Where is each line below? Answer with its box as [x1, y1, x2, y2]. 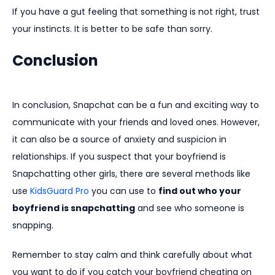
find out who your [158, 185, 241, 198]
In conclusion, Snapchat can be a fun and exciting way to [12, 99, 259, 112]
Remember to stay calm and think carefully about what [12, 249, 252, 261]
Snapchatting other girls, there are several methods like [12, 168, 250, 180]
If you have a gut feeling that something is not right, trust [12, 6, 260, 18]
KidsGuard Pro [30, 185, 89, 198]
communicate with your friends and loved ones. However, [12, 116, 260, 129]
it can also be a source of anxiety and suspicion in [12, 133, 227, 146]
